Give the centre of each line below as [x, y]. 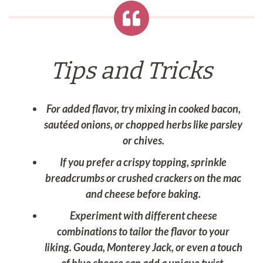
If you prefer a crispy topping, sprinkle [143, 162]
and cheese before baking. [143, 194]
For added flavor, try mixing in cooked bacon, [143, 109]
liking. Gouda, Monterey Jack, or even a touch [143, 247]
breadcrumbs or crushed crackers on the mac [143, 178]
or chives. [143, 141]
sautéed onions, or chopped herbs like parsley [143, 125]
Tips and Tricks [131, 71]
